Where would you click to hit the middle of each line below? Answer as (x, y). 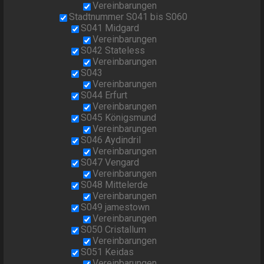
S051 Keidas (108, 252)
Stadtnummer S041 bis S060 (128, 17)
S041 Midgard (110, 28)
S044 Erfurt (104, 95)
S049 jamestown (115, 207)
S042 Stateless (113, 51)
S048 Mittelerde (115, 185)
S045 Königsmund (119, 118)
